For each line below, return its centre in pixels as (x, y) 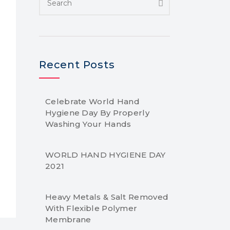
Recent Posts (77, 65)
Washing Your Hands (88, 124)
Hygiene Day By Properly (97, 113)
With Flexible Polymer (91, 208)
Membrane (68, 219)
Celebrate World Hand (93, 101)
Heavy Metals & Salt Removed (107, 197)
